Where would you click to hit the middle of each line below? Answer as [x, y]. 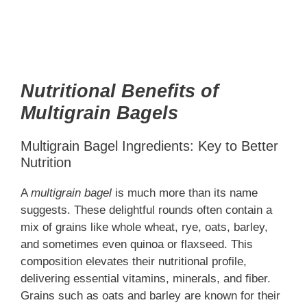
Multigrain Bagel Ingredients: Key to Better [149, 146]
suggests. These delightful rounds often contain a [146, 210]
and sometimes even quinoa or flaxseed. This [137, 245]
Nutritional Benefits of [120, 91]
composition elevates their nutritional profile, [134, 262]
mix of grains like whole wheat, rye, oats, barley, [144, 228]
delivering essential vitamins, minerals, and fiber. [146, 279]
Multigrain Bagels [99, 113]
